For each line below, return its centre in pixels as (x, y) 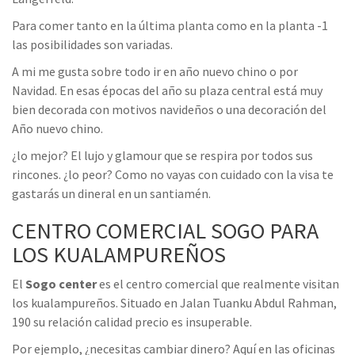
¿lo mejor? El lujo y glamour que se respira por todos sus (162, 156)
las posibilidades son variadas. (92, 45)
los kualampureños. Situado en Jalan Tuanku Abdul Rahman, (174, 303)
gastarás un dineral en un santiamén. (111, 194)
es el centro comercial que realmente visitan (218, 284)
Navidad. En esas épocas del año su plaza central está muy (167, 91)
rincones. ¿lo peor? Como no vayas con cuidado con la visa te (173, 175)
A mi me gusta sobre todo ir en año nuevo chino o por (155, 72)
